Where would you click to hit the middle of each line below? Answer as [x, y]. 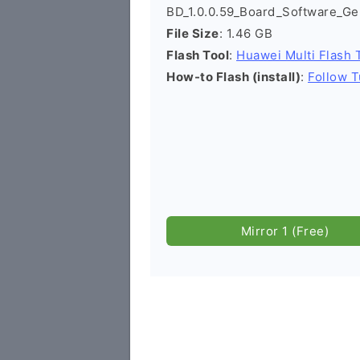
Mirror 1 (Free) [285, 231]
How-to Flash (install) [233, 77]
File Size [193, 33]
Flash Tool [198, 55]
